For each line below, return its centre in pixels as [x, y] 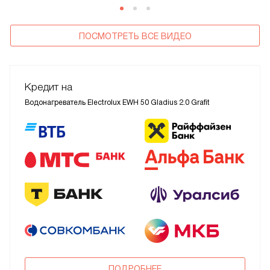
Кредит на [49, 87]
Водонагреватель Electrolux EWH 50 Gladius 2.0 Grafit [117, 103]
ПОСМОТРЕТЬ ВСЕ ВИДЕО [135, 36]
